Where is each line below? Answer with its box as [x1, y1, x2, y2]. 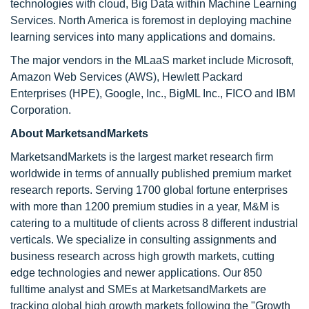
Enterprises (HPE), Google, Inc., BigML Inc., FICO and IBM [10, 88, 295, 99]
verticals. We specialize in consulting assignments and [10, 234, 277, 246]
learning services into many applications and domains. [10, 31, 275, 43]
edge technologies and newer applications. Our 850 [10, 267, 262, 279]
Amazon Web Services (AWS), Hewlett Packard [10, 71, 243, 83]
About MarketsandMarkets [10, 128, 148, 139]
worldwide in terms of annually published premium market [10, 168, 291, 179]
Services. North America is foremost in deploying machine [10, 14, 292, 26]
